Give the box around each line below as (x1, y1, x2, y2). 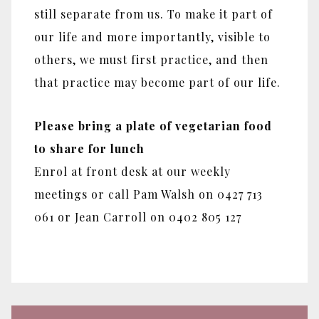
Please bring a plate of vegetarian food (34, 117, 272, 133)
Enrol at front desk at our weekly (34, 163, 231, 179)
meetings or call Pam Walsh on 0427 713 (34, 186, 263, 202)
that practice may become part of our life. (34, 74, 281, 90)
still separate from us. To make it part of (34, 6, 273, 21)
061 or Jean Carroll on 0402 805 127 (34, 209, 241, 224)
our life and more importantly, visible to (34, 28, 271, 44)
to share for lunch (34, 140, 145, 156)
